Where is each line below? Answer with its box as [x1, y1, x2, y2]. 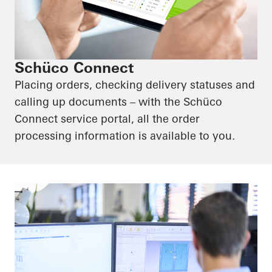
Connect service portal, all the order [15, 111, 200, 126]
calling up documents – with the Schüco [15, 94, 222, 109]
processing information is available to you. [15, 128, 235, 143]
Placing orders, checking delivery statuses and [15, 77, 255, 92]
